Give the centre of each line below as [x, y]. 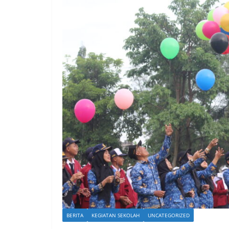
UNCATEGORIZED [169, 215]
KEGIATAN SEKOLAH [116, 215]
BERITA [75, 215]
